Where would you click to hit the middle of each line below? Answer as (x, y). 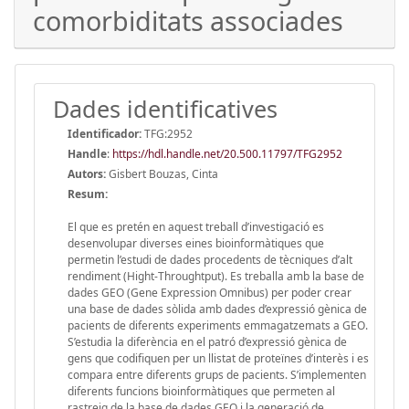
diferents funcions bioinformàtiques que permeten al (201, 391)
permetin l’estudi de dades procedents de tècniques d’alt (210, 259)
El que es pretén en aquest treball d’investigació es (196, 226)
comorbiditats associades (188, 20)
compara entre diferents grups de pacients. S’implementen (217, 374)
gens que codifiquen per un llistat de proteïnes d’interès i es (218, 358)
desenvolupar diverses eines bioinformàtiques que (196, 243)
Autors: (87, 173)
